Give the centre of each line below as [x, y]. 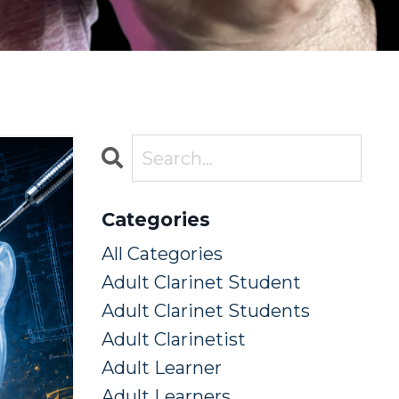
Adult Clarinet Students [205, 311]
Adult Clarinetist [173, 340]
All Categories [162, 254]
